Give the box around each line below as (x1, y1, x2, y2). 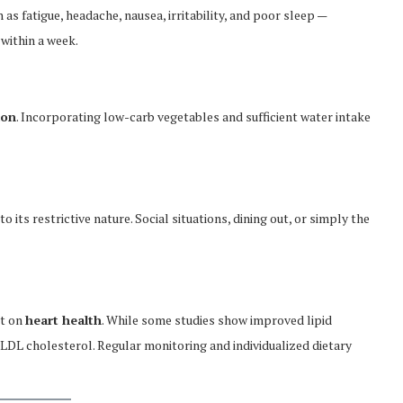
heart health (25, 311, 102, 328)
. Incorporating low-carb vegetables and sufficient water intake (16, 108, 371, 125)
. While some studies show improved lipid (102, 311, 332, 328)
